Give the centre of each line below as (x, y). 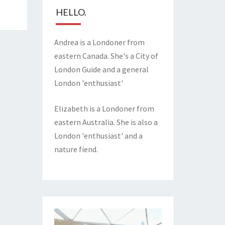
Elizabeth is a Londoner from (104, 108)
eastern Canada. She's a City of (106, 56)
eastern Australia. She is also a (106, 122)
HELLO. (71, 12)
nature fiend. (76, 149)
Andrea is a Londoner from (99, 42)
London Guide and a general (101, 69)
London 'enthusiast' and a (98, 136)
